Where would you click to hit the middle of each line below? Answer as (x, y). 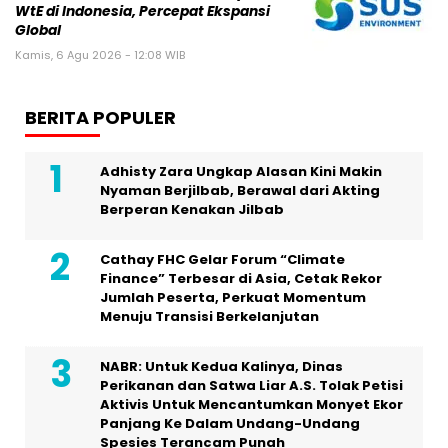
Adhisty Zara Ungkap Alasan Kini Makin (241, 172)
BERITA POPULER (100, 118)
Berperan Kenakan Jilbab (192, 210)
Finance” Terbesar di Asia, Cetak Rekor (241, 279)
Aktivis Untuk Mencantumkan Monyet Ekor (251, 405)
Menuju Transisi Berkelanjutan (209, 317)
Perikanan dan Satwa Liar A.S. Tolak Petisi (251, 386)
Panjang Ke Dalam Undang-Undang (230, 424)
